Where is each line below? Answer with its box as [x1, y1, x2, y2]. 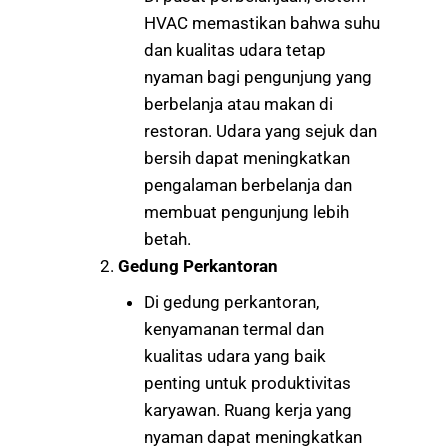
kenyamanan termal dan [143, 318, 324, 339]
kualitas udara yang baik [143, 345, 326, 366]
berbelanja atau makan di [143, 94, 333, 115]
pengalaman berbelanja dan [143, 175, 352, 196]
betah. [143, 229, 191, 250]
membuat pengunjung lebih [143, 202, 349, 223]
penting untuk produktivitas [143, 372, 351, 393]
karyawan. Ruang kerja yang [143, 399, 352, 420]
